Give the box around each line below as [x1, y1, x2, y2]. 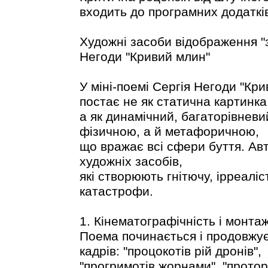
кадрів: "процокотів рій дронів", [79, 243, 261, 258]
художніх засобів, [79, 154, 182, 169]
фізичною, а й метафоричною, [79, 124, 259, 139]
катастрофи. [79, 184, 153, 199]
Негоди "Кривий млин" [79, 49, 210, 64]
